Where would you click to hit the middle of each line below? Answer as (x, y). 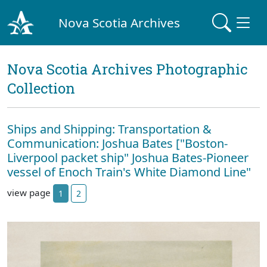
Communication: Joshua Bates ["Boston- (117, 143)
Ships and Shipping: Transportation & (109, 129)
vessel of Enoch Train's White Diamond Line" (129, 172)
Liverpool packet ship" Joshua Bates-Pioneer (128, 158)
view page (30, 192)
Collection (41, 88)
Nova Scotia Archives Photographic (127, 69)
